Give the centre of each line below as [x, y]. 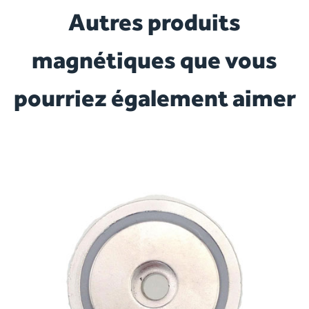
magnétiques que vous [154, 59]
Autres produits [154, 21]
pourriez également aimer [154, 97]
